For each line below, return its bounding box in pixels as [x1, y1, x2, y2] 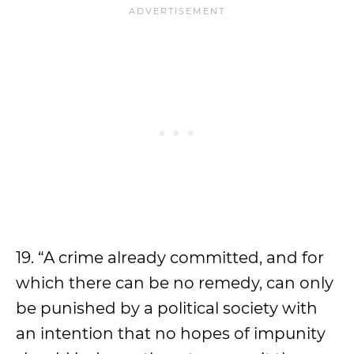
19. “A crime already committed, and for [16, 248, 324, 267]
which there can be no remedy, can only [16, 273, 333, 292]
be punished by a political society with [16, 299, 318, 318]
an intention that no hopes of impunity [16, 324, 326, 343]
